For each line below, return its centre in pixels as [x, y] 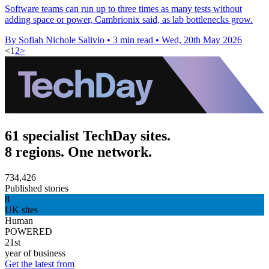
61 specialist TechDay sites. [88, 135]
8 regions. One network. [78, 152]
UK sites [21, 210]
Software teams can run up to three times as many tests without [123, 8]
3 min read [133, 40]
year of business [35, 253]
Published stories [37, 188]
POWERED [29, 231]
